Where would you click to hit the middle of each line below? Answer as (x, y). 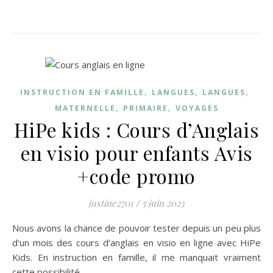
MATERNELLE (85, 108)
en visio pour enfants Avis (136, 153)
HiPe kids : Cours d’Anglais (136, 129)
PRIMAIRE (145, 108)
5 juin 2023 (163, 203)
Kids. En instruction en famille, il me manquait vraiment (136, 257)
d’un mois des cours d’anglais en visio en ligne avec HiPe (136, 243)
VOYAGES (197, 108)
